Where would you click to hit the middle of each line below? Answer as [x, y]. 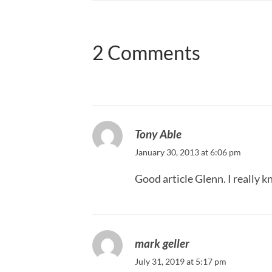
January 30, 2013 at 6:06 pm [188, 152]
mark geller [162, 243]
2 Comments [146, 53]
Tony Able [158, 134]
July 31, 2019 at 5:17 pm [181, 262]
